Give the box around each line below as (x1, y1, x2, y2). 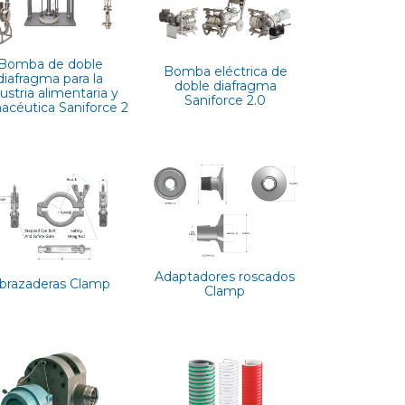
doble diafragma (174, 77, 277, 94)
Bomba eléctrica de (163, 62, 287, 80)
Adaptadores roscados (155, 268, 296, 285)
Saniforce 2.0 (184, 91, 267, 108)
